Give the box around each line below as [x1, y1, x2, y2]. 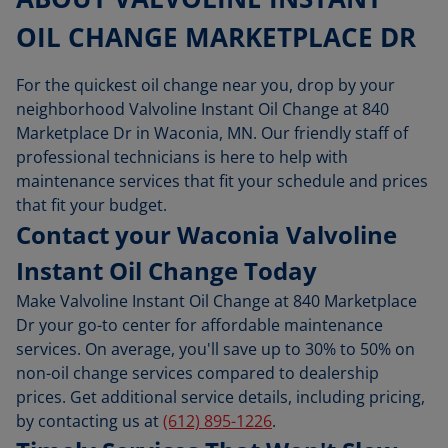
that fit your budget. [16, 194, 167, 216]
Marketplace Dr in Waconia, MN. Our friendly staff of [16, 122, 408, 144]
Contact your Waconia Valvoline [16, 218, 397, 251]
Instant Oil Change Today [16, 254, 317, 287]
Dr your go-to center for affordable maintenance [16, 314, 383, 336]
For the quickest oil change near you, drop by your [16, 74, 395, 96]
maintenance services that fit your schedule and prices [16, 170, 428, 192]
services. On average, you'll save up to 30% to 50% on [16, 338, 415, 360]
